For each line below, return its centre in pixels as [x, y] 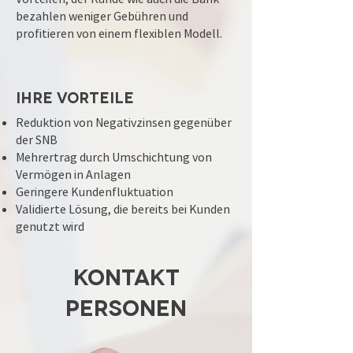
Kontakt [126, 275]
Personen [126, 306]
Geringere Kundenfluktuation [95, 191]
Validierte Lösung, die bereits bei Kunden [123, 209]
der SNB [37, 139]
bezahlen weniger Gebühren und [102, 16]
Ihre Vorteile [75, 97]
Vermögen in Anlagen [73, 174]
